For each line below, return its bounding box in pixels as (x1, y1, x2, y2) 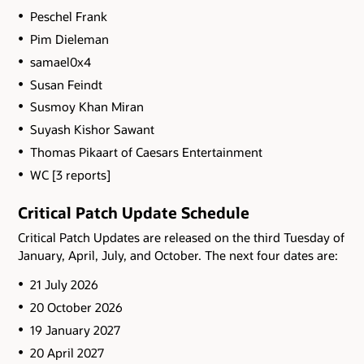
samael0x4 (29, 53, 91, 70)
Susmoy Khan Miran (29, 98, 144, 115)
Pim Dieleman (29, 30, 109, 47)
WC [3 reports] (29, 167, 110, 184)
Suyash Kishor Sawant (29, 121, 154, 138)
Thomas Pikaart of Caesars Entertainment (29, 144, 262, 161)
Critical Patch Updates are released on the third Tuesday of (18, 228, 344, 245)
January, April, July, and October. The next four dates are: (18, 246, 338, 263)
